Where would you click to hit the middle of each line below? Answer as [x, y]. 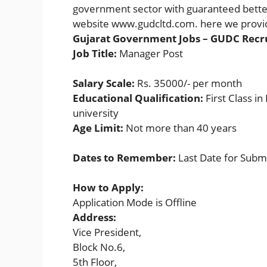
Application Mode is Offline [135, 203]
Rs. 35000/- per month [188, 83]
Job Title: [96, 54]
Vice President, [107, 232]
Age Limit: [99, 128]
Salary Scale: [104, 83]
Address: [94, 218]
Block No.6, [99, 247]
